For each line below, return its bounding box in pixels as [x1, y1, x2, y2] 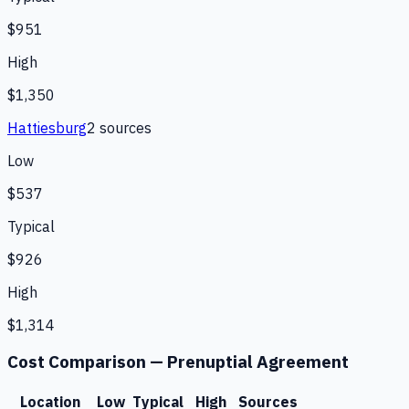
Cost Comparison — [7, 351, 167, 373]
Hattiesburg [7, 118, 87, 137]
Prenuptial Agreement [167, 351, 349, 373]
